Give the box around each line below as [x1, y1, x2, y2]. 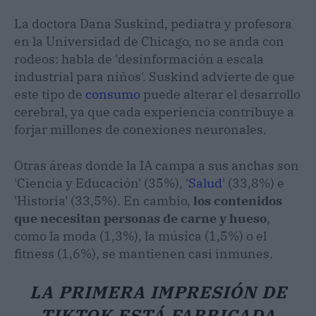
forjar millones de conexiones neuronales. [14, 121, 267, 138]
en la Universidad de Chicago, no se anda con [14, 32, 284, 49]
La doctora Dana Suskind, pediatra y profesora [14, 15, 292, 32]
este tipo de [14, 85, 85, 102]
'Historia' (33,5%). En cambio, [14, 192, 193, 209]
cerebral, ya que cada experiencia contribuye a [14, 103, 294, 120]
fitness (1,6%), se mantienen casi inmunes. [14, 245, 273, 262]
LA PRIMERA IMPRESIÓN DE [29, 280, 287, 303]
